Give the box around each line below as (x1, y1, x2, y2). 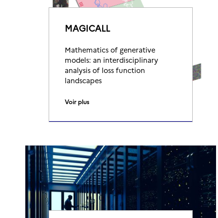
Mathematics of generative (65, 45, 155, 54)
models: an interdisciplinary (65, 55, 158, 65)
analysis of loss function (65, 65, 145, 75)
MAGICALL (65, 22, 110, 34)
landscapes (65, 75, 102, 85)
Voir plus (65, 97, 89, 106)
